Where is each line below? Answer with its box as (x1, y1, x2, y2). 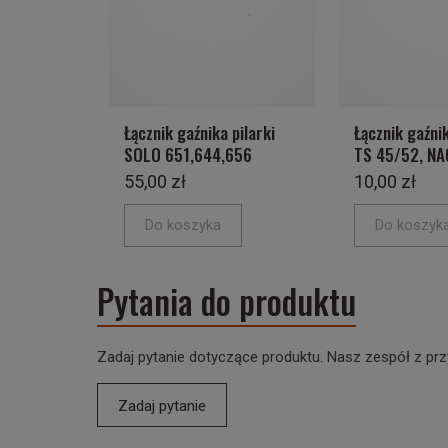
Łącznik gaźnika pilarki (124, 120, 275, 145)
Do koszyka (145, 216, 221, 234)
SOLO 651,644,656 (124, 142, 252, 167)
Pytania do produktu (97, 277, 356, 326)
